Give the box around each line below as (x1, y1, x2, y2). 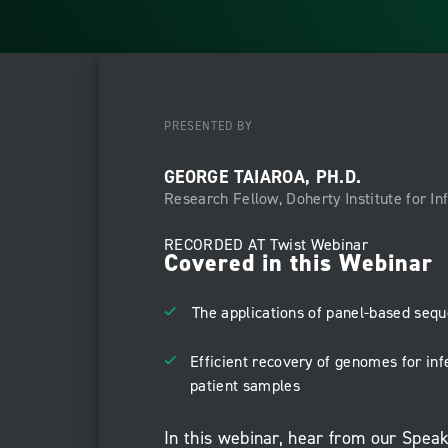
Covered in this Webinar (164, 246, 433, 279)
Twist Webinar (269, 234, 369, 255)
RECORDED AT (164, 234, 270, 255)
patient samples (190, 375, 300, 396)
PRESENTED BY (164, 118, 253, 134)
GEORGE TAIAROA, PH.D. (164, 165, 362, 189)
